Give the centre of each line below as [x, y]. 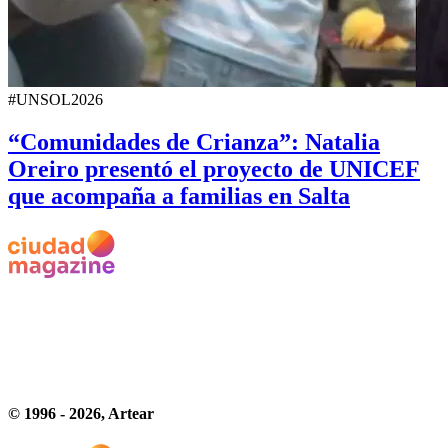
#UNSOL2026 [55, 99]
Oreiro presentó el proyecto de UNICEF [214, 168]
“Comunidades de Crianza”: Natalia [194, 141]
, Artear [127, 413]
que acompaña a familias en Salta [179, 195]
